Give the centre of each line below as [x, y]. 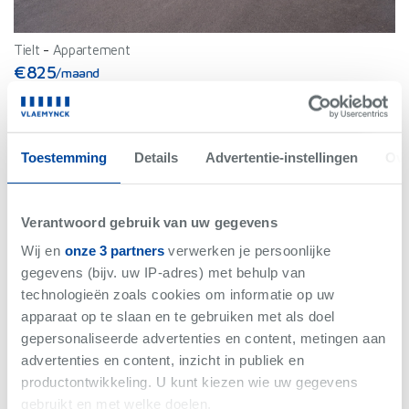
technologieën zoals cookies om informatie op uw [178, 294]
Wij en [43, 250]
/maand [78, 72]
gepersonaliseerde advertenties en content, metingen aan [204, 338]
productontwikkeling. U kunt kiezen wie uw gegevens [189, 382]
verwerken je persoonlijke [247, 250]
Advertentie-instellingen [282, 157]
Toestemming [64, 157]
